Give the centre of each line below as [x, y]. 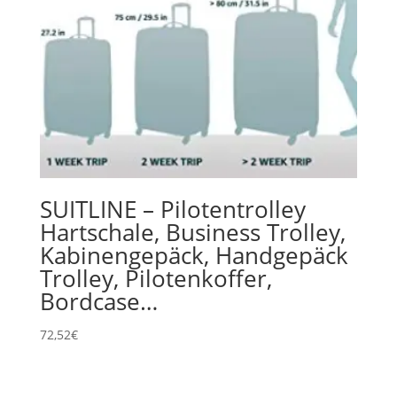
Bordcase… [98, 301]
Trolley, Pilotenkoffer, [156, 278]
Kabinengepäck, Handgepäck [194, 255]
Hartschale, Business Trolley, [192, 232]
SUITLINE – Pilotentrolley [172, 209]
